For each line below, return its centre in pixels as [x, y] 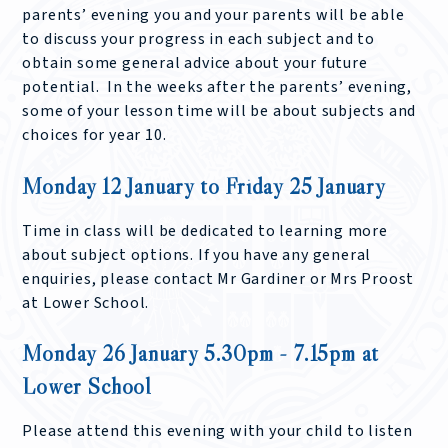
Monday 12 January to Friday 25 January [204, 185]
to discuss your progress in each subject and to [198, 39]
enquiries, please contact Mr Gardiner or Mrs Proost [218, 278]
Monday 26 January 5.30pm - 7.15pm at [201, 353]
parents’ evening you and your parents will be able [213, 15]
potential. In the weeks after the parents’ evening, [217, 87]
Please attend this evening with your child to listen [217, 431]
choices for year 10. [96, 135]
